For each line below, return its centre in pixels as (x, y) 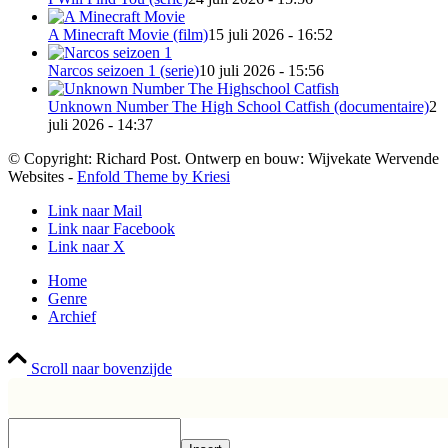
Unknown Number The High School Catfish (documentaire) (238, 107)
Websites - (42, 177)
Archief (72, 317)
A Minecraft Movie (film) (128, 35)
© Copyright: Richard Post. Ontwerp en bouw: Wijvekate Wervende (223, 159)
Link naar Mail (95, 211)
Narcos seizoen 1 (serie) (123, 71)
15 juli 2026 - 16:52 (270, 35)
